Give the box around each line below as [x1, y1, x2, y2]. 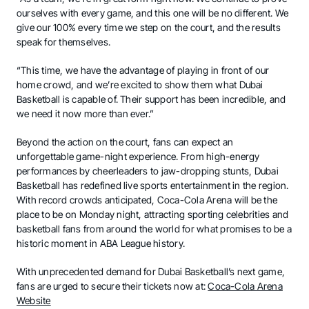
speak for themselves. [17, 36, 111, 48]
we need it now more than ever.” [17, 108, 154, 120]
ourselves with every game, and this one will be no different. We [17, 7, 289, 19]
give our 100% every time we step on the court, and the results [17, 21, 281, 34]
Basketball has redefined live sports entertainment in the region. [17, 179, 289, 192]
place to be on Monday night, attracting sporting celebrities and [17, 208, 289, 221]
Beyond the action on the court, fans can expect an [17, 136, 233, 148]
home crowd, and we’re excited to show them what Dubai [17, 79, 263, 91]
